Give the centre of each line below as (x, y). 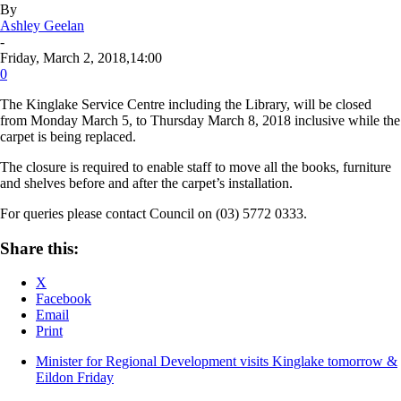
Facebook (64, 299)
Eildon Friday (75, 378)
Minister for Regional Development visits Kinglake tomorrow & (217, 362)
